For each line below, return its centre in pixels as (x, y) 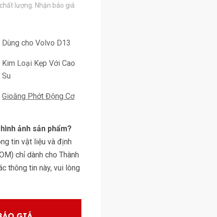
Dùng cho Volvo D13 (36, 43)
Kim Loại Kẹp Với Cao (39, 63)
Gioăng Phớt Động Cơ (38, 96)
